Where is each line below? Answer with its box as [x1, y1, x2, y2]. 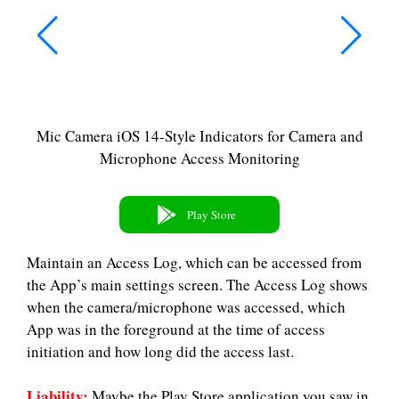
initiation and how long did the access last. [27, 341, 294, 362]
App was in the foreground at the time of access [27, 319, 325, 339]
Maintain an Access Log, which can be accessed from [27, 252, 362, 273]
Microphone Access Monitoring [99, 148, 300, 168]
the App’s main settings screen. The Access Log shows [27, 274, 368, 295]
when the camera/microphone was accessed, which [27, 297, 346, 317]
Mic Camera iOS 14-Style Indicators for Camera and [36, 126, 363, 146]
